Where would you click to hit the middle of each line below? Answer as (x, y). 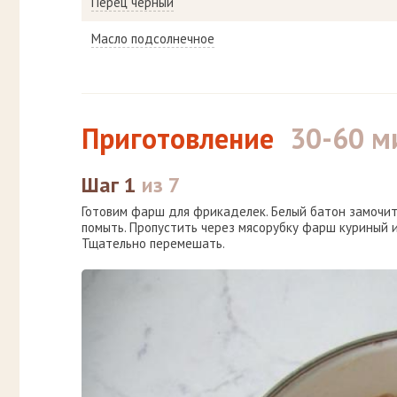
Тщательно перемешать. (153, 244)
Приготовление (178, 139)
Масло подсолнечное (153, 39)
